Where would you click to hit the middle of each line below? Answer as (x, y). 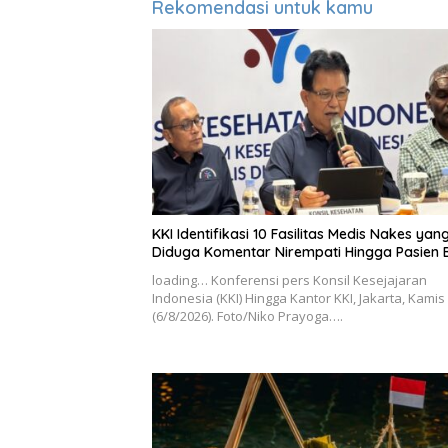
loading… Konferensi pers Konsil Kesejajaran (289, 279)
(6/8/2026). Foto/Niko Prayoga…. (247, 315)
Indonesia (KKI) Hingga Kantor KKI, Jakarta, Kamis (298, 297)
